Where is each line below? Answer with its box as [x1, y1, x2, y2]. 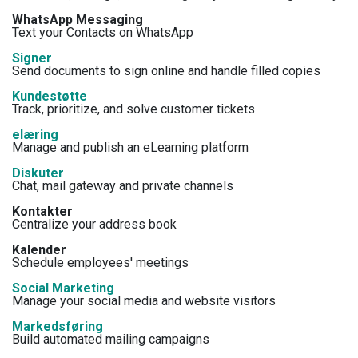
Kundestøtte [12, 88, 87, 104]
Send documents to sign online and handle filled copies [12, 62, 320, 78]
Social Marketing [12, 280, 114, 296]
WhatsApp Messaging [12, 11, 143, 27]
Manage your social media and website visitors [12, 292, 276, 308]
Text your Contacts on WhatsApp [12, 24, 193, 40]
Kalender [12, 241, 66, 257]
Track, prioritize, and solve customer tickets [12, 101, 255, 117]
